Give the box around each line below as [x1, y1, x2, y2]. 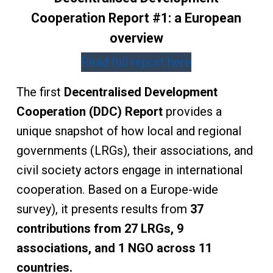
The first [16, 85, 64, 99]
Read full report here [81, 55, 192, 69]
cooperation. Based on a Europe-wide [16, 182, 218, 197]
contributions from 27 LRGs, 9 [16, 221, 183, 236]
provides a [162, 104, 222, 119]
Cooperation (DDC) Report [16, 104, 163, 119]
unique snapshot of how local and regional [16, 124, 241, 138]
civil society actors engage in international [16, 163, 243, 177]
